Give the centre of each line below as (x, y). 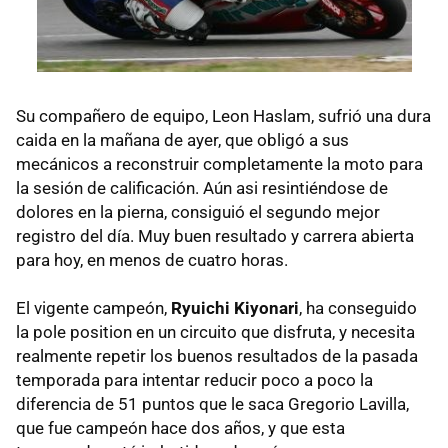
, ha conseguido (358, 308)
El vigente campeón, (93, 308)
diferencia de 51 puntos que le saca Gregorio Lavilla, (212, 404)
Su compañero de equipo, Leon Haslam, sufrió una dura (223, 116)
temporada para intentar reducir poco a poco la (194, 380)
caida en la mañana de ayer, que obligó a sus (182, 140)
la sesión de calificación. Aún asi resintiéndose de (202, 188)
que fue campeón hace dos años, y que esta (180, 428)
